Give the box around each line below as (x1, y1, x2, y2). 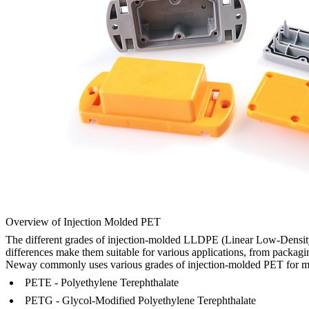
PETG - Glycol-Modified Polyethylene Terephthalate (25, 295, 256, 307)
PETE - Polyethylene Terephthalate (25, 277, 179, 289)
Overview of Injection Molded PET (6, 216, 161, 228)
